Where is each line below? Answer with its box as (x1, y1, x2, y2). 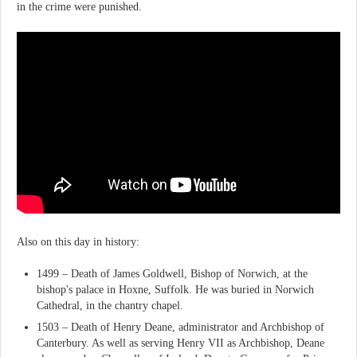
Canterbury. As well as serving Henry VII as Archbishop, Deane (37, 336, 324, 349)
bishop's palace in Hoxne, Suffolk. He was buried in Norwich (37, 284, 314, 296)
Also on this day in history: (17, 235, 139, 248)
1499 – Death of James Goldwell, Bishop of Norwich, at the (37, 268, 308, 280)
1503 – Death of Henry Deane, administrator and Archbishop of (37, 320, 324, 333)
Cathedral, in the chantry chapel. (37, 300, 183, 312)
